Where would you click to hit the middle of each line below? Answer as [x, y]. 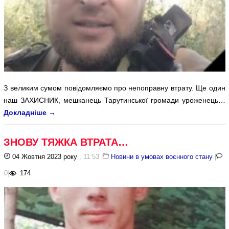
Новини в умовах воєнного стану [162, 156]
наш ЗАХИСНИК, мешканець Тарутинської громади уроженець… [114, 100]
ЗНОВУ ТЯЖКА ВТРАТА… [66, 142]
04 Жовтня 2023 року [44, 156]
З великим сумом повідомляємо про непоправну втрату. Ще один [114, 88]
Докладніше [26, 112]
